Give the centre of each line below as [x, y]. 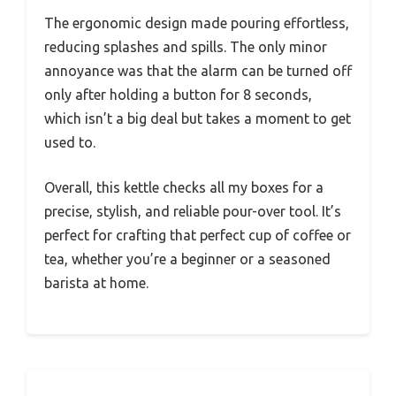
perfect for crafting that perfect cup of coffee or [198, 235]
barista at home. [96, 282]
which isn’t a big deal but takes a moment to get [198, 118]
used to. [70, 142]
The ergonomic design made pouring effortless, [197, 23]
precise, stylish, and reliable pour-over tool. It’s [193, 211]
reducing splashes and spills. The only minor [186, 46]
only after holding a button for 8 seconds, [178, 94]
